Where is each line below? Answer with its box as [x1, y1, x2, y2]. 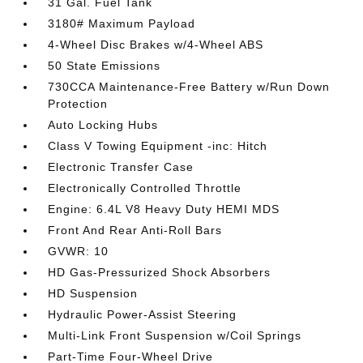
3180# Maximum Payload [48, 16, 196, 30]
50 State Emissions [48, 58, 161, 72]
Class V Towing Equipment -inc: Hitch [48, 139, 268, 152]
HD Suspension [48, 286, 139, 300]
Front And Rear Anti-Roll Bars [48, 223, 223, 237]
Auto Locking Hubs [48, 117, 159, 131]
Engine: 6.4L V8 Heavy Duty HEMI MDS [48, 202, 280, 216]
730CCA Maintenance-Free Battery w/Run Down [48, 79, 331, 93]
